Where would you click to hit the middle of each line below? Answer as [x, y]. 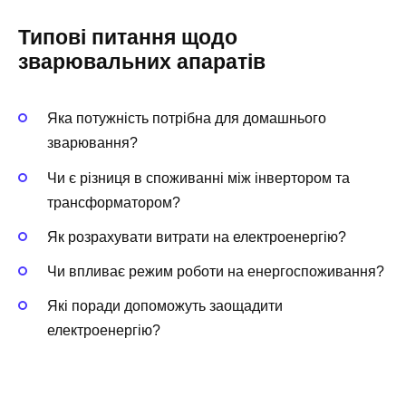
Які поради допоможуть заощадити [165, 306]
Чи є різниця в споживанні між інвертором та [198, 178]
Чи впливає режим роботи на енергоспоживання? [216, 271]
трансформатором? [114, 202]
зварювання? [92, 143]
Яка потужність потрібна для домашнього [187, 119]
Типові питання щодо [128, 38]
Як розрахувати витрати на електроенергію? [197, 237]
